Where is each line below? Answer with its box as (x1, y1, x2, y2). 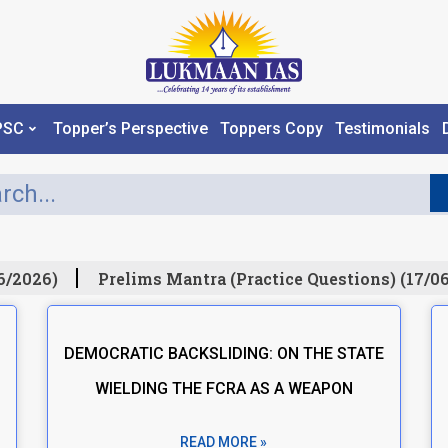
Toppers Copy (219, 119, 323, 139)
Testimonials (334, 119, 430, 139)
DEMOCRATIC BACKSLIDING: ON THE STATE (63, 343, 384, 363)
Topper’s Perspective (52, 119, 208, 139)
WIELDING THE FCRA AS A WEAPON (94, 378, 353, 398)
